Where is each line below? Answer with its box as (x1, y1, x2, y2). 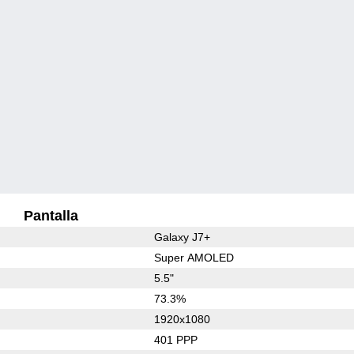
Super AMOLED (153, 250, 234, 264)
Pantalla (23, 207, 78, 224)
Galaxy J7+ (153, 230, 210, 243)
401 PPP (153, 333, 198, 346)
